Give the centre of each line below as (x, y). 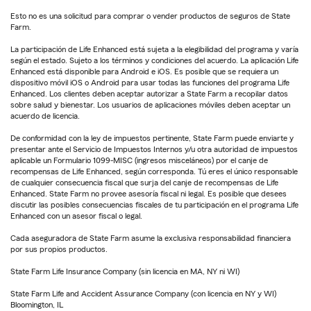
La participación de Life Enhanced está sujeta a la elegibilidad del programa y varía (154, 49)
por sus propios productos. (59, 249)
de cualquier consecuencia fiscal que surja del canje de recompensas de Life (144, 182)
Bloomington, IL (37, 304)
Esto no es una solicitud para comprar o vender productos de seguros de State (150, 16)
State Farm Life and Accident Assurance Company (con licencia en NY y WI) (143, 293)
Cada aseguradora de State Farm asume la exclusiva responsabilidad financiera (151, 238)
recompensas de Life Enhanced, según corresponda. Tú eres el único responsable (154, 171)
